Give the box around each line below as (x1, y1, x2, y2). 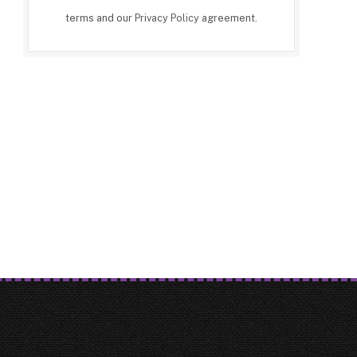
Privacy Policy (135, 11, 199, 24)
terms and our (65, 11, 135, 24)
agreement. (199, 11, 257, 24)
